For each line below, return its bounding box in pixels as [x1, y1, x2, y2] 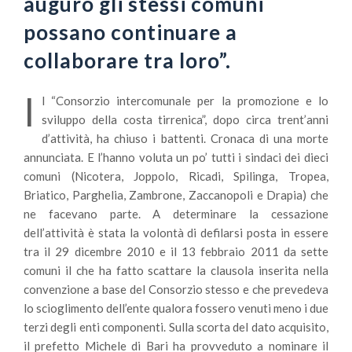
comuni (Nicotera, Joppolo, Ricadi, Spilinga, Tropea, [24, 169, 328, 183]
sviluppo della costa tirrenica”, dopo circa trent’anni [42, 112, 328, 126]
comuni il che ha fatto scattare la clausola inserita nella [24, 263, 328, 277]
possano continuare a [24, 20, 237, 45]
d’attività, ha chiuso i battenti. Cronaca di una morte [42, 131, 328, 145]
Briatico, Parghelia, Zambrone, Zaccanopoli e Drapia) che [24, 188, 328, 202]
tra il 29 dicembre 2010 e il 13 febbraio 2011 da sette [24, 244, 328, 258]
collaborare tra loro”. [24, 48, 231, 73]
